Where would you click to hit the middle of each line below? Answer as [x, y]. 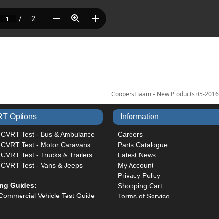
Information [139, 116]
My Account [135, 165]
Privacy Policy [139, 175]
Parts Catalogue [142, 144]
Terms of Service [143, 196]
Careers [130, 134]
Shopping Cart [140, 186]
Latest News [137, 155]
